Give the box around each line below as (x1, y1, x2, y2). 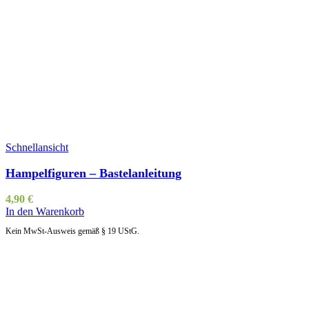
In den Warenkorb (6, 205, 84, 217)
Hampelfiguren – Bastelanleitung (6, 166, 181, 180)
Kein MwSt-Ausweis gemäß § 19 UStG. (6, 226, 139, 236)
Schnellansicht (6, 141, 68, 153)
